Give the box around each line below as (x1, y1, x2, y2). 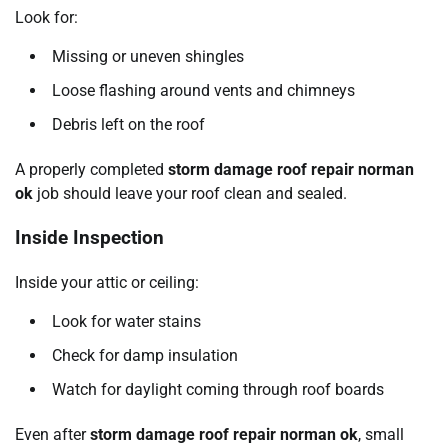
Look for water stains (52, 312, 201, 332)
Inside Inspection (15, 227, 164, 250)
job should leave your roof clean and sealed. (33, 183, 347, 203)
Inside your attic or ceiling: (15, 273, 199, 293)
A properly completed (15, 159, 168, 179)
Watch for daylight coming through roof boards (52, 380, 384, 400)
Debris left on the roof (52, 114, 205, 134)
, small (358, 425, 404, 445)
